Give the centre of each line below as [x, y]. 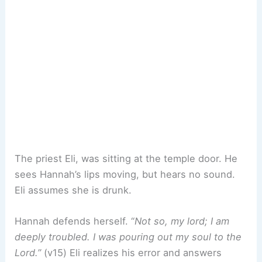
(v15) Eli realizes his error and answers [132, 253]
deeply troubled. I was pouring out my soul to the [128, 237]
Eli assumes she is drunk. [73, 190]
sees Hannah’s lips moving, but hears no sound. [125, 174]
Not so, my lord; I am [182, 221]
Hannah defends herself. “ [75, 221]
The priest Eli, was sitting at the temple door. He [126, 158]
